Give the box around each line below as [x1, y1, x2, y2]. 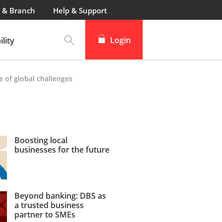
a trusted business [14, 200, 84, 211]
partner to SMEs [14, 209, 75, 220]
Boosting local [14, 135, 67, 146]
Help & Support [53, 5, 107, 15]
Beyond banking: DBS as [14, 190, 106, 201]
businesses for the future [14, 144, 110, 155]
